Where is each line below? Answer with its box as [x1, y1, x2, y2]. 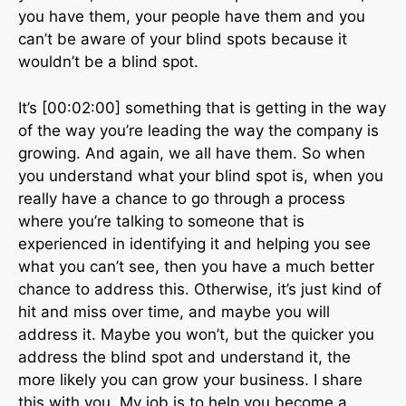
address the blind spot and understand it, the [18, 347, 351, 366]
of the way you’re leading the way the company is [18, 121, 379, 140]
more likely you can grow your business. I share [18, 370, 362, 389]
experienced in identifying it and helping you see [18, 234, 371, 253]
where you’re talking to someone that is [18, 211, 304, 230]
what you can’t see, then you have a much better [18, 256, 374, 275]
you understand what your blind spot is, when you [18, 166, 383, 185]
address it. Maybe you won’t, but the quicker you [18, 324, 374, 343]
